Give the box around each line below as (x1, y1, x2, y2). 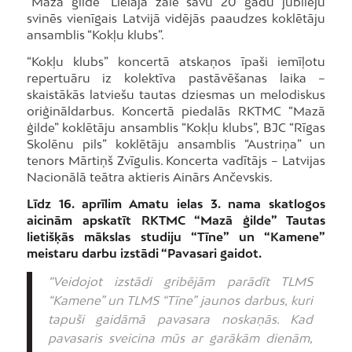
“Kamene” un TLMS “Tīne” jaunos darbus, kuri (47, 292, 313, 307)
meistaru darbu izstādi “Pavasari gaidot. (26, 245, 262, 260)
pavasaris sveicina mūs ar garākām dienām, (47, 330, 313, 345)
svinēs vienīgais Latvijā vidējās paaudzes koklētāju (26, 11, 326, 26)
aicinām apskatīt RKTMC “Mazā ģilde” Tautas (26, 212, 326, 227)
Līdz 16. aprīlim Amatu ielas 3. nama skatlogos (26, 196, 326, 211)
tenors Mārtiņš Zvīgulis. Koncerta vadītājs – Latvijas (26, 153, 326, 168)
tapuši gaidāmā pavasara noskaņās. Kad (47, 311, 313, 326)
